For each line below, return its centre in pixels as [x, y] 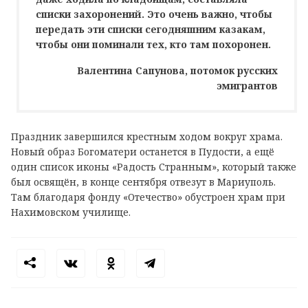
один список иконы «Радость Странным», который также [154, 166]
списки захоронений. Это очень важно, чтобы [154, 14]
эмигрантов [247, 85]
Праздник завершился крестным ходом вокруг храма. [147, 136]
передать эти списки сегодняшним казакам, [151, 29]
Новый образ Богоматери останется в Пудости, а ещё [143, 151]
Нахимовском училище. [71, 212]
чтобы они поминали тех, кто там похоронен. [156, 44]
